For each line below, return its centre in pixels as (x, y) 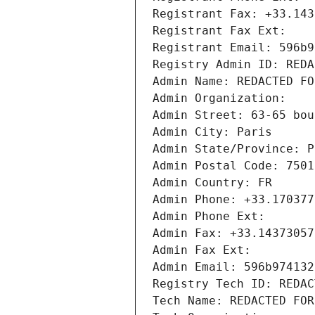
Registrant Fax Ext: (219, 31)
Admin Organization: (223, 98)
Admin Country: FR (212, 183)
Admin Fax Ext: (202, 250)
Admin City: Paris (212, 132)
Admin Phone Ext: (209, 217)
